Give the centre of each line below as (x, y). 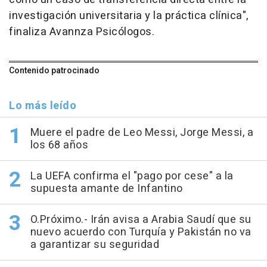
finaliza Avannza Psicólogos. (82, 32)
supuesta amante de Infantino (106, 189)
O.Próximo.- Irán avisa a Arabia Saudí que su (141, 220)
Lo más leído (43, 106)
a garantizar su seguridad (94, 245)
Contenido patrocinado (54, 71)
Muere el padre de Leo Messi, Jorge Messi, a (142, 133)
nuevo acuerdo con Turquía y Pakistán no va (141, 232)
